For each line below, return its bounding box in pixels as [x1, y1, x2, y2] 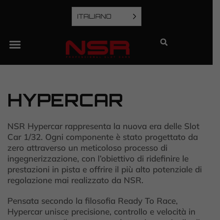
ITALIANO [77, 12, 111, 21]
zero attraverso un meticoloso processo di [7, 142, 167, 153]
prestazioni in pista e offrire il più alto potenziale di [7, 164, 202, 175]
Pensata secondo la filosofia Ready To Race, [7, 195, 178, 206]
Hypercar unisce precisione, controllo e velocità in [7, 206, 195, 217]
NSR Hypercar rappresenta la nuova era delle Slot [7, 121, 199, 132]
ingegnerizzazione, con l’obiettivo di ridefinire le [7, 153, 189, 164]
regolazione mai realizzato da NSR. [7, 175, 143, 186]
